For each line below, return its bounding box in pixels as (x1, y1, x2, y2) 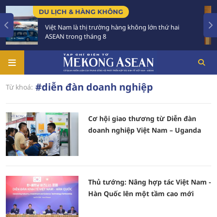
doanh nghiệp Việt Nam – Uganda (88, 125, 201, 135)
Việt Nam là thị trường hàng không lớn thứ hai (14, 23, 148, 31)
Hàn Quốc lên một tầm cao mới (88, 189, 194, 198)
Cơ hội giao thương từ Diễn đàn (88, 114, 196, 123)
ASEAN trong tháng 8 (14, 32, 75, 41)
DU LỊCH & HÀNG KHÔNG (7, 8, 92, 15)
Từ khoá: (6, 82, 33, 92)
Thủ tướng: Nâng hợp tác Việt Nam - (88, 177, 211, 186)
